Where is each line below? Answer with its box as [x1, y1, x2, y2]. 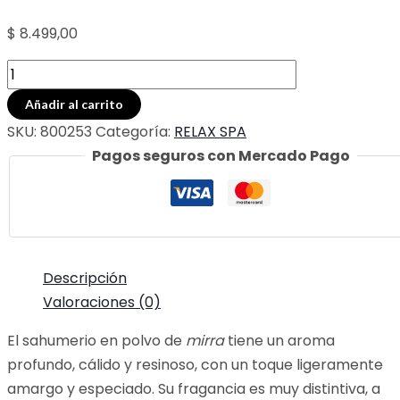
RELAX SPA [174, 121, 246, 143]
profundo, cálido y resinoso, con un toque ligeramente [7, 354, 383, 376]
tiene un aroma [224, 330, 335, 352]
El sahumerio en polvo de [7, 330, 186, 352]
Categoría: [96, 121, 174, 143]
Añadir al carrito [25, 96, 123, 112]
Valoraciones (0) [43, 292, 161, 313]
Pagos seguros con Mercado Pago [91, 146, 350, 167]
